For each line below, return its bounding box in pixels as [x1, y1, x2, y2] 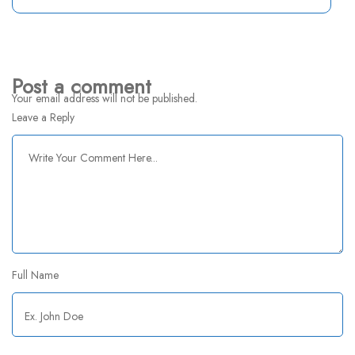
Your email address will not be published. [12, 90, 197, 106]
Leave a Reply [12, 109, 74, 125]
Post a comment [12, 71, 151, 101]
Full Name [12, 267, 59, 283]
